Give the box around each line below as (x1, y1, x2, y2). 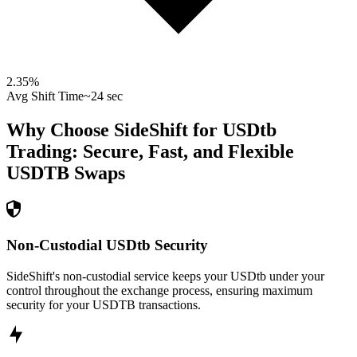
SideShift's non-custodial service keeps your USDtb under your (6, 269, 324, 283)
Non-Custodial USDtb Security (6, 236, 208, 253)
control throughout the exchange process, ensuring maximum (6, 283, 312, 297)
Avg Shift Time (6, 89, 84, 104)
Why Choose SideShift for (6, 120, 222, 141)
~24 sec (84, 89, 123, 104)
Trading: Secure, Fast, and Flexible (6, 141, 294, 163)
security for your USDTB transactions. (6, 297, 201, 312)
